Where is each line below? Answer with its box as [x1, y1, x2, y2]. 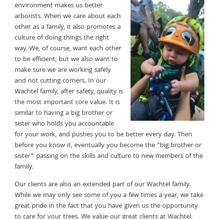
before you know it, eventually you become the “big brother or [15, 140, 201, 151]
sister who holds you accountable [15, 118, 114, 130]
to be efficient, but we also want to [15, 54, 118, 65]
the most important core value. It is [15, 97, 120, 108]
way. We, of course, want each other [15, 43, 121, 54]
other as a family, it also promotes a [15, 22, 121, 33]
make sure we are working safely [15, 65, 111, 76]
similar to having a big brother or [15, 108, 112, 119]
